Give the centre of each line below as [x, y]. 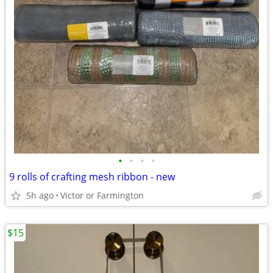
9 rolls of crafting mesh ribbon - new [92, 177]
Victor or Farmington [102, 195]
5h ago [40, 195]
